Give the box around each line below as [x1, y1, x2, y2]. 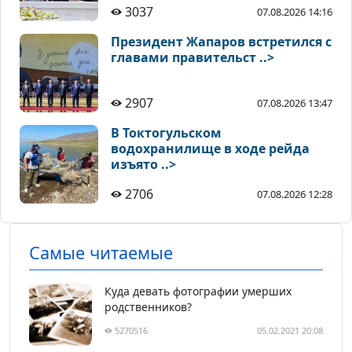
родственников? [104, 299, 192, 315]
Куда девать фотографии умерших [104, 284, 291, 299]
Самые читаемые [29, 241, 173, 265]
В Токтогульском [111, 124, 222, 142]
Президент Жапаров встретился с [111, 33, 332, 51]
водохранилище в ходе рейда [111, 140, 310, 158]
